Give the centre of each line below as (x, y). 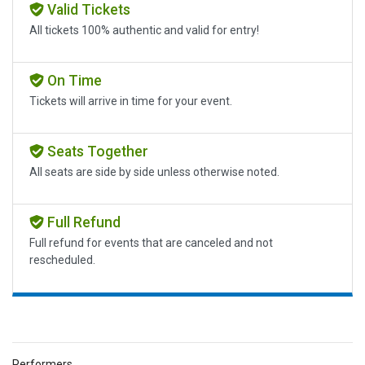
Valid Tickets (87, 10)
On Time (73, 81)
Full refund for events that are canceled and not (151, 243)
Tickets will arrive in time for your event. (131, 101)
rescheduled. (62, 260)
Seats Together (96, 152)
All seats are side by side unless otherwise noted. (154, 172)
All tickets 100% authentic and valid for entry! (144, 31)
